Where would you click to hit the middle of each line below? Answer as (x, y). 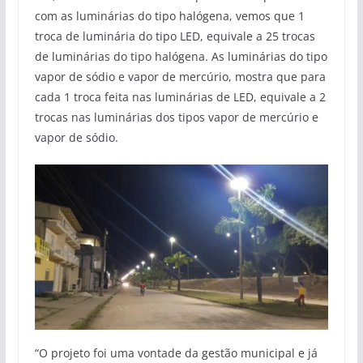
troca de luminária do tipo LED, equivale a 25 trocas (175, 36)
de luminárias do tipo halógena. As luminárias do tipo (181, 56)
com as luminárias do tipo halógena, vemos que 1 (169, 15)
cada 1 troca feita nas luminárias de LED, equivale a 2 (180, 96)
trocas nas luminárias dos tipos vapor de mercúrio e (176, 117)
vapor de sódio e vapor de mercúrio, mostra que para (180, 76)
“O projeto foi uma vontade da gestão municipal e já (176, 352)
